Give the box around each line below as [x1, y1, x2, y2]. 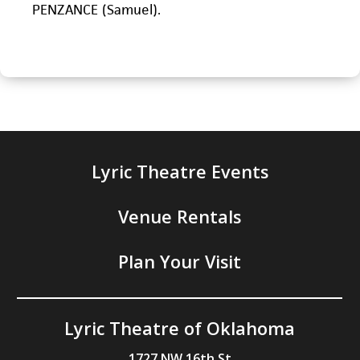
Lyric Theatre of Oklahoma [64, 316, 296, 340]
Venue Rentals [118, 204, 242, 228]
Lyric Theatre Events [91, 159, 268, 183]
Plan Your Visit [118, 249, 242, 273]
